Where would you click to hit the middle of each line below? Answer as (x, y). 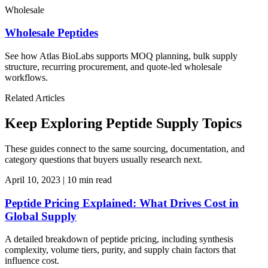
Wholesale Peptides (51, 33)
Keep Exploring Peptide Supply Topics (123, 123)
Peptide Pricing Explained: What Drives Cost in (122, 203)
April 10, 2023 (33, 179)
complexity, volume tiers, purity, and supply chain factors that (120, 250)
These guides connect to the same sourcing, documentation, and (125, 148)
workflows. (26, 78)
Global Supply (41, 216)
